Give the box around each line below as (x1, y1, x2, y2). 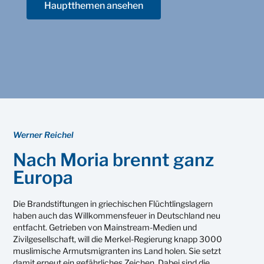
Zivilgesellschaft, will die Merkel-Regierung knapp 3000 (13, 233, 223, 244)
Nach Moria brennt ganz (13, 148, 214, 170)
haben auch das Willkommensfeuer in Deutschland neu (13, 210, 221, 220)
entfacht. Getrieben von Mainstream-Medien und (13, 222, 197, 232)
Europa (13, 166, 74, 188)
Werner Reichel (13, 129, 74, 140)
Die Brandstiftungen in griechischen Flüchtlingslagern (13, 198, 213, 209)
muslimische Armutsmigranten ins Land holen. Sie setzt (13, 245, 222, 256)
